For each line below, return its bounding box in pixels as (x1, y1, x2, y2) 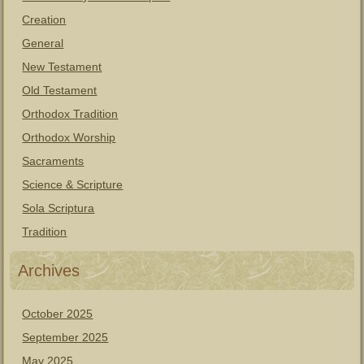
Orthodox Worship (22, 131, 116, 144)
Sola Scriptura (22, 201, 95, 214)
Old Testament (22, 84, 97, 97)
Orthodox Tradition (22, 107, 119, 120)
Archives (18, 262, 80, 279)
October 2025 (22, 307, 93, 320)
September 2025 (22, 331, 109, 344)
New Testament (22, 60, 102, 73)
